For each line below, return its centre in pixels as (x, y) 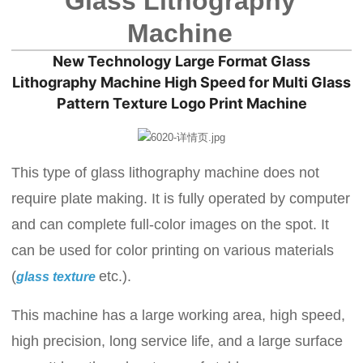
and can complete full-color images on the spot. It (171, 225)
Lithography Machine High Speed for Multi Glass (181, 82)
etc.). (115, 277)
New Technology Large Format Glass (181, 61)
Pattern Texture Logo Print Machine (181, 103)
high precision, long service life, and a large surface (177, 342)
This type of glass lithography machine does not (166, 173)
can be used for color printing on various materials (173, 251)
